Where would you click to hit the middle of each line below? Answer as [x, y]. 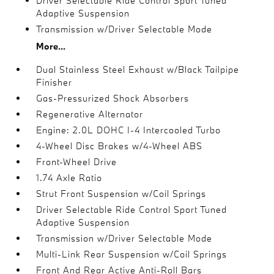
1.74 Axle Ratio [69, 178]
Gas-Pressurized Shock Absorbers [113, 98]
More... [51, 46]
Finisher [54, 82]
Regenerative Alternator [90, 114]
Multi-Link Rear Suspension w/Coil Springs [132, 254]
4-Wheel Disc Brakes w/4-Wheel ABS [120, 146]
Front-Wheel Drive [77, 162]
